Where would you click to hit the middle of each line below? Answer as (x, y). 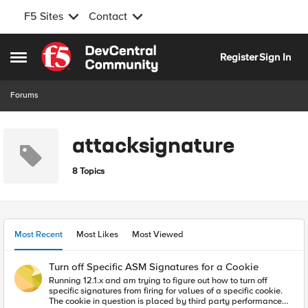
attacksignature (153, 147)
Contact (108, 16)
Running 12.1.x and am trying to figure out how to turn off (158, 280)
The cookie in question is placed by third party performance (165, 301)
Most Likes (97, 234)
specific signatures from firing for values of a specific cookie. (166, 291)
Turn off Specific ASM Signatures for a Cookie (154, 267)
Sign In (275, 57)
